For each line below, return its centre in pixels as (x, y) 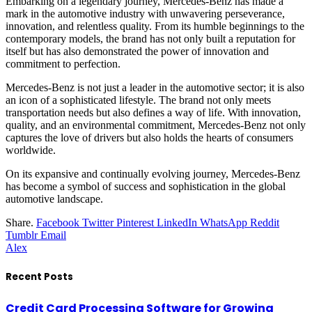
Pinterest (135, 223)
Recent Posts (39, 276)
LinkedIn (177, 223)
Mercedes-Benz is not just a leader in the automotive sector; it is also (155, 88)
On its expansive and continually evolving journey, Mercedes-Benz (153, 174)
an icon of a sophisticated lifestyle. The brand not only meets (138, 100)
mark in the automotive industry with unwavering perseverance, (145, 14)
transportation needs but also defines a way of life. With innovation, (153, 113)
